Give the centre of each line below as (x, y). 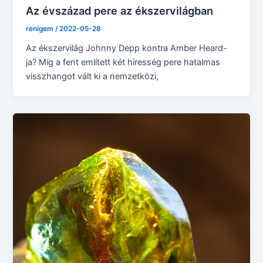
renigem (41, 29)
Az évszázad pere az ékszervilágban (120, 11)
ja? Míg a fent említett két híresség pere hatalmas (123, 62)
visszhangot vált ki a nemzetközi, (92, 76)
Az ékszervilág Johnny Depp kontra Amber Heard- (127, 48)
